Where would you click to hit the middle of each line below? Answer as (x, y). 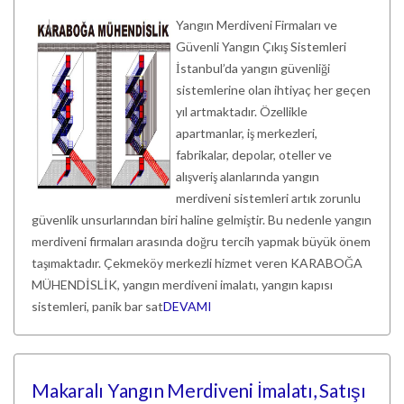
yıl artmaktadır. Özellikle (242, 111)
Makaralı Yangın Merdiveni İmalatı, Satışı (199, 390)
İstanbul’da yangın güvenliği (253, 68)
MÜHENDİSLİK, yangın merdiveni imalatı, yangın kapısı (182, 285)
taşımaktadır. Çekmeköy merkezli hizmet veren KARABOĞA (197, 263)
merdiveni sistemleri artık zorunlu (268, 198)
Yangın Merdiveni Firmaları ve (257, 25)
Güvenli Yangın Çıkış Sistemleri (261, 46)
